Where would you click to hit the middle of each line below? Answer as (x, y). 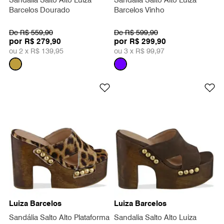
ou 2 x (20, 50)
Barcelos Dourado (39, 10)
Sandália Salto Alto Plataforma (59, 217)
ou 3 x (125, 50)
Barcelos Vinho (139, 10)
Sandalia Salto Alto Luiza (155, 217)
